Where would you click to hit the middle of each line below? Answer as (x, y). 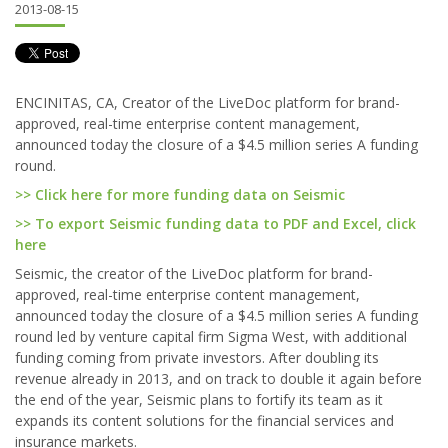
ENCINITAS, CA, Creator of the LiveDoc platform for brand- (207, 102)
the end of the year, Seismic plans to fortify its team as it (199, 399)
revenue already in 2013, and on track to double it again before (218, 378)
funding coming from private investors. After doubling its (197, 357)
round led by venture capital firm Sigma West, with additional (211, 336)
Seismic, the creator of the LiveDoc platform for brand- (194, 273)
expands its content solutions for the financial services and (204, 420)
